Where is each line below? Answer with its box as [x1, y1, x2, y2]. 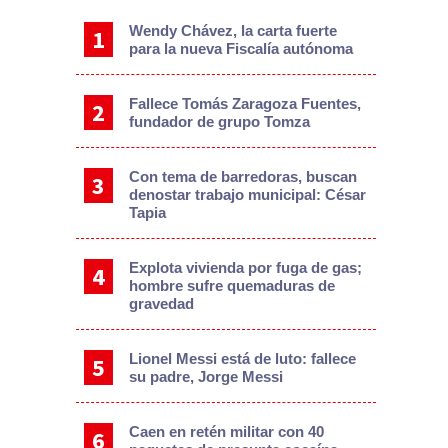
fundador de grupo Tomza [128, 112, 310, 130]
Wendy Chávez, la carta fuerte [128, 21, 337, 39]
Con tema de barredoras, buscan [128, 167, 357, 185]
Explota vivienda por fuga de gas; [128, 258, 362, 276]
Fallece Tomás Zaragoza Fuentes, [128, 94, 361, 112]
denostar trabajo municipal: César [128, 185, 366, 203]
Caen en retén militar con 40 [128, 422, 324, 440]
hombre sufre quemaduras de [128, 276, 335, 294]
